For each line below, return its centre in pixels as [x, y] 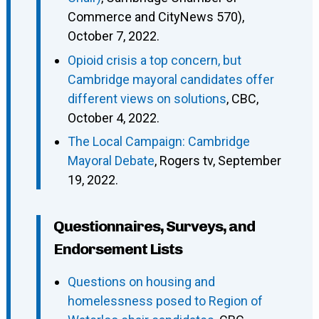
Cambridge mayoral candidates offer [171, 79]
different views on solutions [147, 98]
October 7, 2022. [113, 36]
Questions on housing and [141, 282]
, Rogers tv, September [218, 161]
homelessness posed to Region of [165, 301]
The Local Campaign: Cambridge [158, 142]
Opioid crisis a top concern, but [154, 60]
